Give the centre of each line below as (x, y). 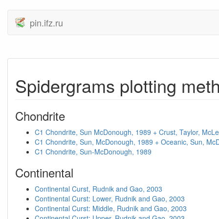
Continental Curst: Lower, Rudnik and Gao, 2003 (110, 198)
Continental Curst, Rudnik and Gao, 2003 (99, 189)
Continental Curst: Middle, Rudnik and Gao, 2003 (111, 208)
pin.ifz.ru (46, 22)
